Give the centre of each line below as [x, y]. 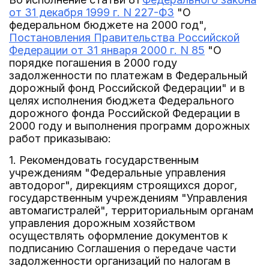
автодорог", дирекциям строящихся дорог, [123, 185]
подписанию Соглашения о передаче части [122, 248]
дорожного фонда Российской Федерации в [125, 113]
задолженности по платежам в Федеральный [128, 75]
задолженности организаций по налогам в [120, 261]
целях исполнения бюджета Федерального [122, 101]
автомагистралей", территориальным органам [131, 210]
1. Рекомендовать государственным [104, 160]
